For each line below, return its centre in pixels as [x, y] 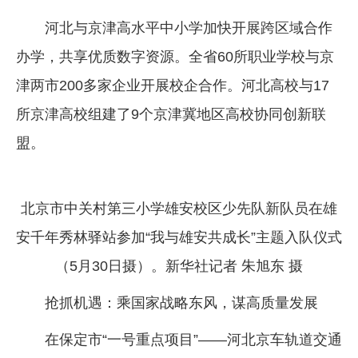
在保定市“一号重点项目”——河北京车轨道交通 [193, 339]
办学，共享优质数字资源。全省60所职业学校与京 [175, 56]
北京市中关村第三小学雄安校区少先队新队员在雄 [179, 208]
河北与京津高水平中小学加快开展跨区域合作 [189, 28]
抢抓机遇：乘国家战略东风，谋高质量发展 [181, 302]
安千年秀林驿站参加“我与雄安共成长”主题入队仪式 [179, 237]
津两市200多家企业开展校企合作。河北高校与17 [173, 85]
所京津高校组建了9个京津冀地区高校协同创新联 [171, 114]
